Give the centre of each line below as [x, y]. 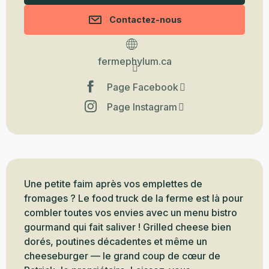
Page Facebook [143, 87]
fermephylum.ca [134, 62]
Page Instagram [142, 107]
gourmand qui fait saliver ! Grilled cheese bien [128, 227]
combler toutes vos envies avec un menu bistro [131, 213]
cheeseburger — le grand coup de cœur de [122, 256]
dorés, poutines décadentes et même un [116, 242]
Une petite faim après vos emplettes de [113, 184]
